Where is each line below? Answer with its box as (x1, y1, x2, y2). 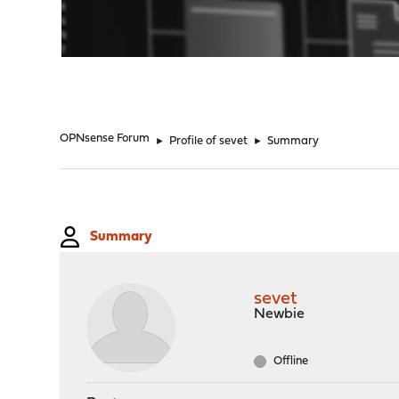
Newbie (254, 307, 305, 322)
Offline (271, 355, 309, 367)
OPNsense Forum (60, 133, 151, 144)
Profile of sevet (169, 135, 248, 147)
